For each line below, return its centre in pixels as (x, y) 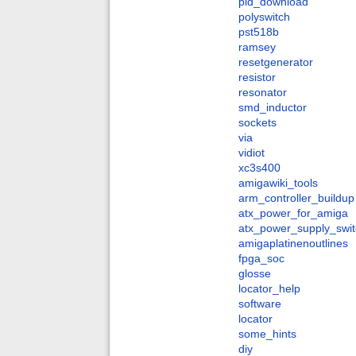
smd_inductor (273, 108)
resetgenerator (276, 62)
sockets (257, 123)
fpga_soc (261, 259)
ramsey (257, 47)
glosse (255, 274)
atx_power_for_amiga (293, 213)
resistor (257, 77)
